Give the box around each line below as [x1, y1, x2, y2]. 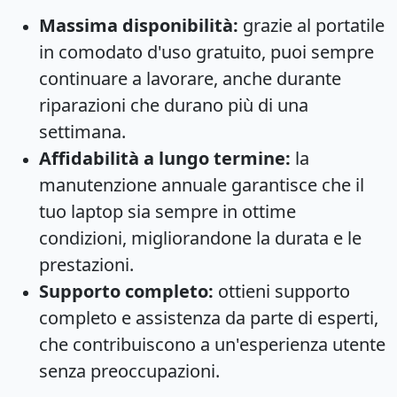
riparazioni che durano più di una [39, 92, 308, 117]
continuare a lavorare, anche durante [39, 66, 341, 90]
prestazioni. [39, 252, 134, 276]
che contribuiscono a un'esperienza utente [39, 331, 385, 356]
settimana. [39, 119, 126, 144]
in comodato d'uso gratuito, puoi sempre [39, 39, 374, 64]
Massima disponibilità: [39, 12, 238, 37]
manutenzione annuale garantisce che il [39, 172, 364, 197]
